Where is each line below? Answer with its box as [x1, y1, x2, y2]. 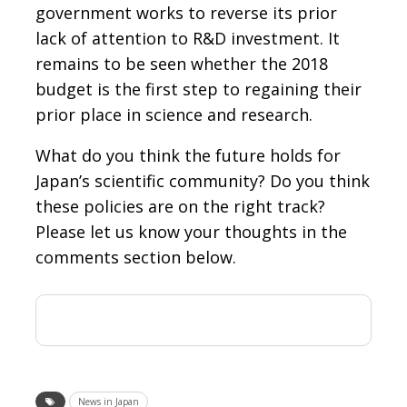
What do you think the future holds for [35, 144, 341, 167]
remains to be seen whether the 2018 [35, 53, 328, 75]
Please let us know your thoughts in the [35, 221, 347, 243]
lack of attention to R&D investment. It [35, 27, 340, 50]
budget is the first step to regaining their [35, 78, 362, 101]
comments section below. [35, 246, 236, 269]
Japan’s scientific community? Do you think [35, 170, 370, 193]
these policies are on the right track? [35, 195, 325, 218]
